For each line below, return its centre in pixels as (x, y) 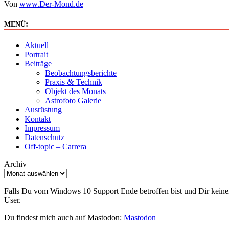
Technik (88, 82)
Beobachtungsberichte (81, 73)
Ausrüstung (43, 109)
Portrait (36, 54)
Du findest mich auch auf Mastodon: (64, 217)
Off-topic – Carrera (55, 146)
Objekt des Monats (75, 91)
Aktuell (37, 45)
